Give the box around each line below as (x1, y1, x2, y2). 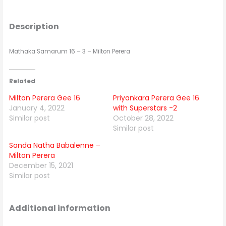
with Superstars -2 (113, 102, 177, 113)
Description (9, 21, 60, 33)
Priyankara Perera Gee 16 (113, 92, 199, 103)
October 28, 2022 (113, 112, 174, 123)
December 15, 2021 (9, 160, 74, 171)
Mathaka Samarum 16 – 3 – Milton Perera (9, 47, 131, 55)
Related (9, 76, 36, 85)
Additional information (9, 202, 111, 214)
